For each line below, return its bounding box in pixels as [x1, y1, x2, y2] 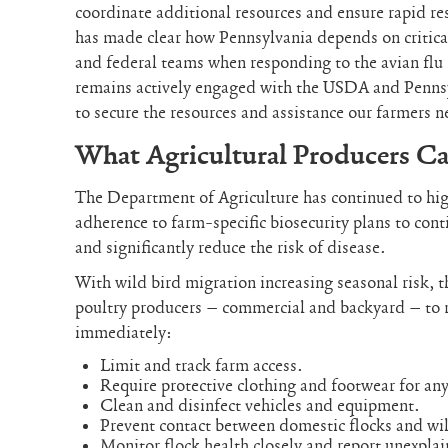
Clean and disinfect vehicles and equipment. [100, 394, 421, 417]
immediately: [75, 321, 173, 344]
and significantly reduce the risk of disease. [75, 236, 387, 259]
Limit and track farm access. [100, 354, 304, 377]
